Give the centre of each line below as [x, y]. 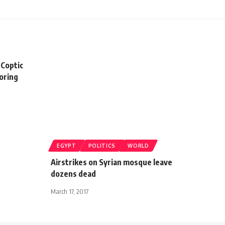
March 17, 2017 [70, 191]
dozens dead [73, 174]
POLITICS [102, 145]
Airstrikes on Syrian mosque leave [111, 162]
